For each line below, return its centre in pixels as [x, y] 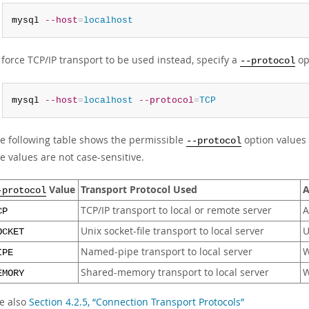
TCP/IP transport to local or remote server [176, 210]
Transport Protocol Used [139, 189]
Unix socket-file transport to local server [172, 231]
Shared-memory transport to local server [175, 272]
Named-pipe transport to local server [167, 252]
